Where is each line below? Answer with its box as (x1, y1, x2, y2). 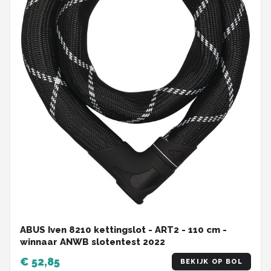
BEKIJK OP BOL (180, 258, 243, 266)
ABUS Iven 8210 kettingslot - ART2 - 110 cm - (20, 224, 227, 236)
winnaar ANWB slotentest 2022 (20, 237, 165, 248)
